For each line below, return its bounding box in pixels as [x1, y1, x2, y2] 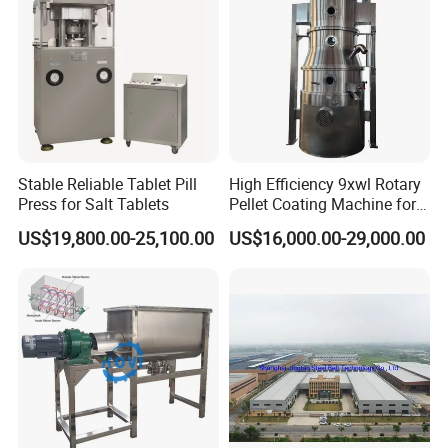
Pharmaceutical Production [228, 213, 421, 236]
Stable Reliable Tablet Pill [18, 173, 198, 196]
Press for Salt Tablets [18, 193, 170, 216]
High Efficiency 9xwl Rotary [228, 173, 421, 196]
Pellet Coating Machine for [228, 193, 416, 216]
